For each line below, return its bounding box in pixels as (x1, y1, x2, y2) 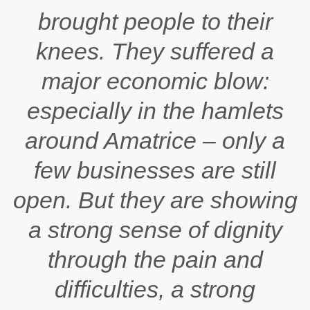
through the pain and (47, 246, 263, 273)
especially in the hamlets (26, 98, 284, 124)
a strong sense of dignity (28, 217, 282, 243)
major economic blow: (41, 68, 269, 94)
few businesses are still (34, 157, 276, 183)
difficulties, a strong (55, 276, 255, 302)
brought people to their (37, 8, 273, 35)
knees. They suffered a (36, 38, 274, 64)
